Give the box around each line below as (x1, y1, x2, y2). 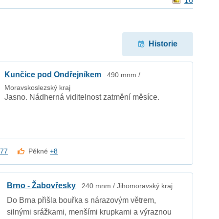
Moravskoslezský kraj (4, 83, 71, 91)
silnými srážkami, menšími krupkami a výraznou (7, 207, 172, 216)
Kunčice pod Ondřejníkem (4, 70, 102, 79)
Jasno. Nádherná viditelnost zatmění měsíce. (4, 92, 160, 101)
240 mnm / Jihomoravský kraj (82, 181, 173, 190)
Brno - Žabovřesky (7, 181, 76, 190)
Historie (148, 40, 177, 48)
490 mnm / (107, 70, 141, 79)
